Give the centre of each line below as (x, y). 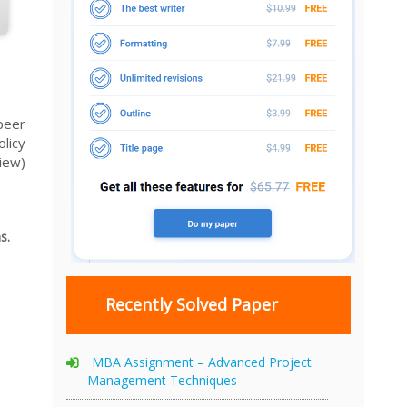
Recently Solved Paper (194, 305)
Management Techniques (162, 380)
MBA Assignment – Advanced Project (202, 362)
